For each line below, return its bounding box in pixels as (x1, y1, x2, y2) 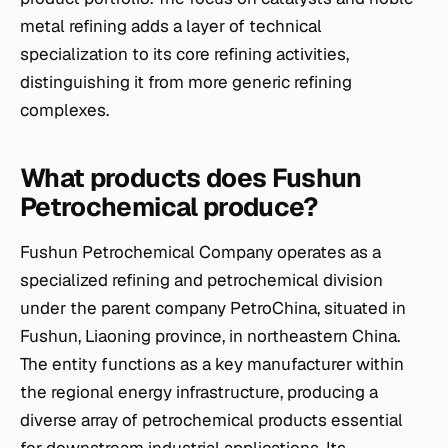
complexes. (20, 98, 109, 121)
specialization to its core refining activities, (20, 42, 349, 65)
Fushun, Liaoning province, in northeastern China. (20, 324, 400, 347)
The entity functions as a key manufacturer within (20, 352, 404, 375)
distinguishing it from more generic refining (20, 70, 352, 93)
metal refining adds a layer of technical (20, 14, 322, 37)
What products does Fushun (20, 160, 362, 195)
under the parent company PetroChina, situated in (20, 296, 406, 319)
